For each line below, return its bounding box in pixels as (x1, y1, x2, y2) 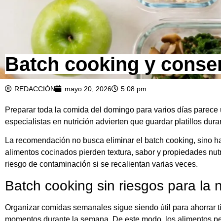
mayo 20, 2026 (65, 84, 111, 93)
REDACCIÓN (14, 84, 55, 93)
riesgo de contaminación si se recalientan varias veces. (5, 160, 198, 169)
